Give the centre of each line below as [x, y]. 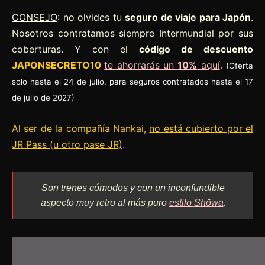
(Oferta [240, 65]
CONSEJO [35, 17]
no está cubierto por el [201, 128]
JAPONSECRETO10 [56, 65]
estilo [181, 202]
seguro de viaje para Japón [188, 17]
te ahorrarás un [141, 65]
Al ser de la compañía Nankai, [81, 128]
